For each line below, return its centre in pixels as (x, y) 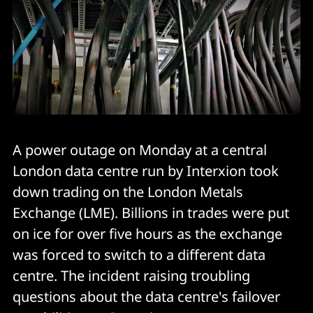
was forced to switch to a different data (139, 254)
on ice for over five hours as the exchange (147, 233)
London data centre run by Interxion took (146, 170)
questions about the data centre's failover (146, 296)
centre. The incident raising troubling (131, 275)
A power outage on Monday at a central (140, 150)
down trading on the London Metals (128, 191)
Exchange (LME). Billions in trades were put (151, 212)
